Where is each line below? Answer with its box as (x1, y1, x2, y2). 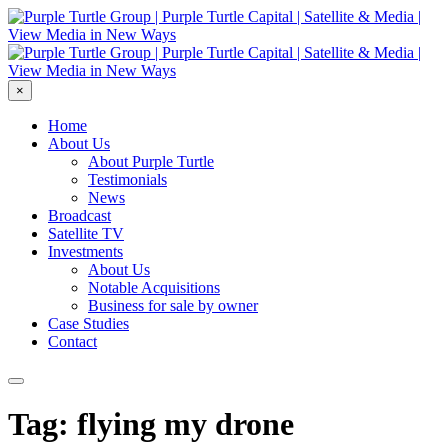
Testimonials (88, 171, 167, 188)
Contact (48, 333, 97, 350)
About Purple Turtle (88, 153, 214, 170)
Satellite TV (48, 225, 124, 242)
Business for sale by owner (88, 297, 258, 314)
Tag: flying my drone (8, 406, 294, 443)
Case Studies (48, 315, 129, 332)
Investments (48, 243, 123, 260)
